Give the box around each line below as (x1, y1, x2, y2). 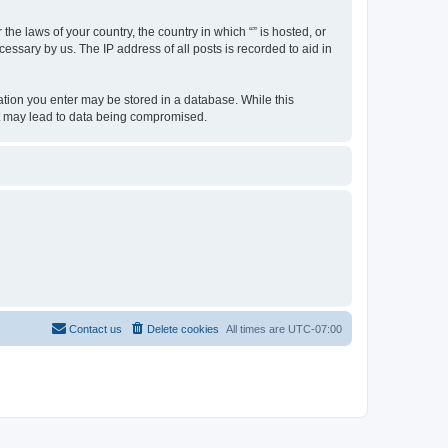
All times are (226, 323, 288, 335)
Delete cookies (147, 323, 219, 335)
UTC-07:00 (288, 323, 342, 335)
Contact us (69, 323, 122, 335)
